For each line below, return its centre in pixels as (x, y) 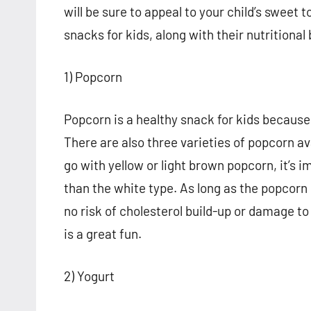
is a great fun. (103, 234)
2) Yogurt (89, 276)
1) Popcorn (93, 77)
